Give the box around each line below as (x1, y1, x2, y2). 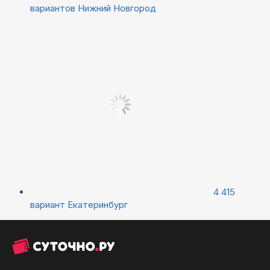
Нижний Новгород (78, 2, 156, 14)
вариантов (30, 2, 78, 14)
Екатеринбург (67, 198, 128, 210)
